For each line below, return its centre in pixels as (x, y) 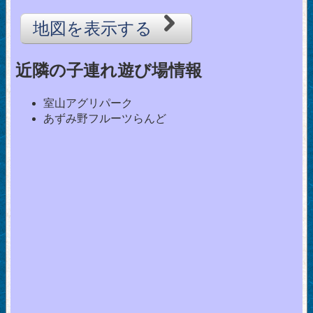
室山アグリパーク (88, 103)
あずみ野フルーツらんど (105, 119)
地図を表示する (95, 29)
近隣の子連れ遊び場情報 (109, 71)
